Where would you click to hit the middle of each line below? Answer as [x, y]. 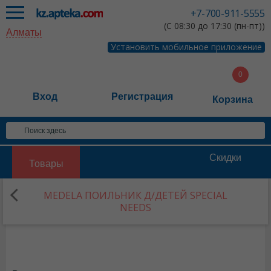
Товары [46, 164]
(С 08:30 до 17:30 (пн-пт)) [214, 26]
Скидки [225, 158]
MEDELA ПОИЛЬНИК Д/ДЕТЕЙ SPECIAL [135, 195]
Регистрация [142, 96]
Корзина [233, 100]
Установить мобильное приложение [186, 47]
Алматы [24, 32]
